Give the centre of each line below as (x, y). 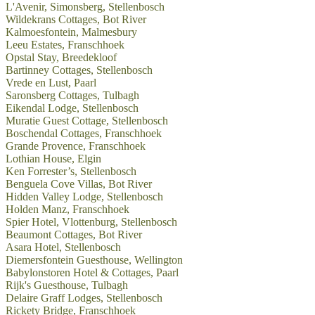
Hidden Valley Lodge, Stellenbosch (84, 197)
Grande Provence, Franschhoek (76, 146)
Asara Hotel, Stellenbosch (63, 247)
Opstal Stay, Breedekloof (61, 57)
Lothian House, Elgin (53, 159)
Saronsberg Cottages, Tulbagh (72, 95)
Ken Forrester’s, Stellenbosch (71, 171)
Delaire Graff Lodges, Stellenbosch (84, 298)
